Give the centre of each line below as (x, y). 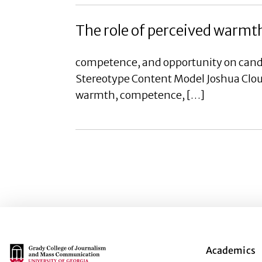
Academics (230, 250)
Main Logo (32, 250)
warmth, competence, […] (140, 95)
